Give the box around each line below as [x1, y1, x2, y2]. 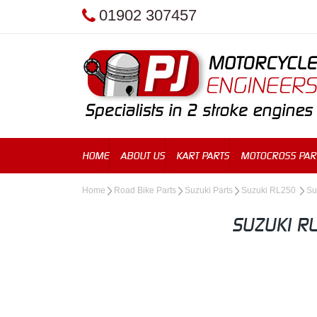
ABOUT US [120, 149, 165, 161]
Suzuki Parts [185, 185, 233, 195]
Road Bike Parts [114, 185, 176, 195]
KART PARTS [176, 149, 229, 161]
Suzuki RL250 [241, 185, 298, 195]
